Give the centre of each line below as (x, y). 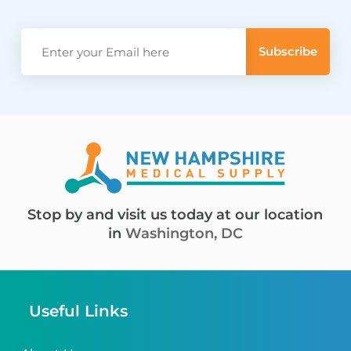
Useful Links (78, 311)
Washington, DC (184, 233)
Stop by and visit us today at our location (175, 215)
